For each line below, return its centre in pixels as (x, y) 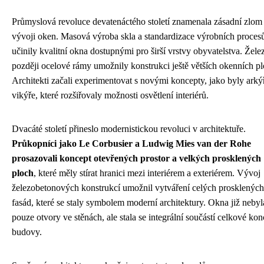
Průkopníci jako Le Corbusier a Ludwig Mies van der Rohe (131, 143)
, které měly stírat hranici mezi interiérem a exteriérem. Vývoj (147, 173)
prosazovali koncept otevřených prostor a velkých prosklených (136, 158)
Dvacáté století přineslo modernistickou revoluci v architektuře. (129, 128)
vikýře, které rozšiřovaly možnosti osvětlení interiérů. (110, 95)
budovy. (27, 232)
